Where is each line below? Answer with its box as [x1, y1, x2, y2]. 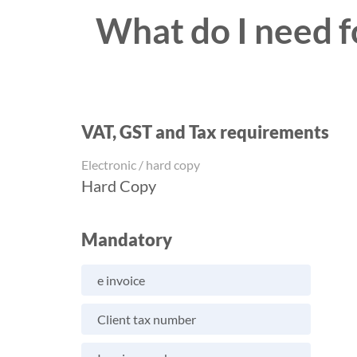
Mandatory [81, 229, 172, 251]
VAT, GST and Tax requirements [81, 121, 329, 143]
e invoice [97, 273, 145, 288]
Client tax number [97, 312, 196, 328]
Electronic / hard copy [81, 157, 200, 173]
